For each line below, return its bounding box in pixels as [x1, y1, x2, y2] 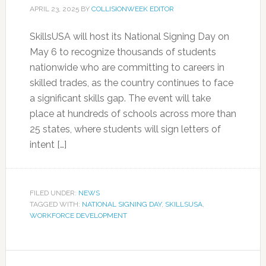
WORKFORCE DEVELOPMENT [29, 211, 127, 220]
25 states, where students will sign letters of [29, 123, 221, 135]
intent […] [29, 139, 66, 150]
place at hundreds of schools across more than [29, 108, 236, 119]
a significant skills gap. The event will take [29, 93, 211, 104]
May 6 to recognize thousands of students [29, 46, 216, 58]
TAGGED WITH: [29, 200, 82, 208]
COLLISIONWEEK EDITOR [91, 5, 174, 13]
